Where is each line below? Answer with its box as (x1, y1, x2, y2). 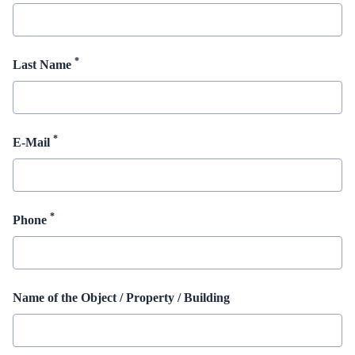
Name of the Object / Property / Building (13, 291, 230, 304)
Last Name (13, 58, 74, 71)
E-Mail (13, 136, 53, 149)
